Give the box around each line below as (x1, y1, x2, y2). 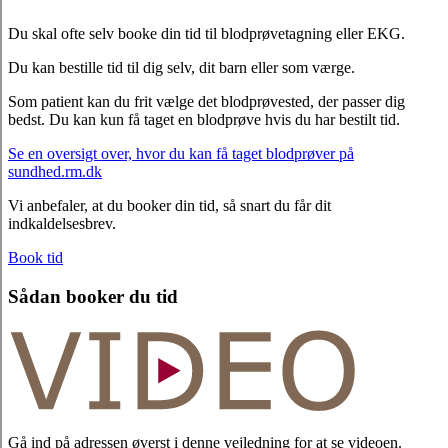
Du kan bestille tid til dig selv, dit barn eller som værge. (8, 59, 355, 77)
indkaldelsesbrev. (8, 215, 116, 233)
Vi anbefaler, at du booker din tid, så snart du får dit (8, 197, 331, 215)
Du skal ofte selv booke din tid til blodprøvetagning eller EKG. (8, 25, 409, 43)
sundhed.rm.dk (8, 163, 102, 181)
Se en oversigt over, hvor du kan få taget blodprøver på (8, 145, 354, 163)
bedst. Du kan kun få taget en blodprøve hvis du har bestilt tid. (8, 111, 404, 129)
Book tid (8, 249, 63, 267)
